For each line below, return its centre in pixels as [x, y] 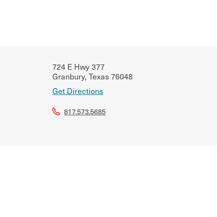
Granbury [69, 76]
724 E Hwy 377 [79, 66]
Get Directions [78, 90]
